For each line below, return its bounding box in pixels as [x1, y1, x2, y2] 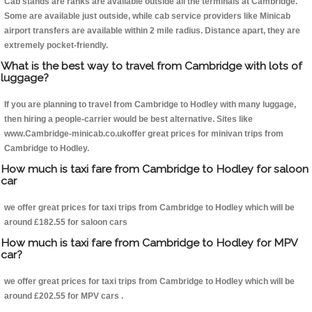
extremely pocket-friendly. [4, 40, 108, 51]
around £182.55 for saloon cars [4, 217, 127, 228]
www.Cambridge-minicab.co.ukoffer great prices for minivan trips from [4, 129, 283, 139]
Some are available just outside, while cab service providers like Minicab [4, 11, 290, 22]
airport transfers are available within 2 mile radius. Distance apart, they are [4, 26, 300, 36]
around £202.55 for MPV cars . [4, 291, 123, 302]
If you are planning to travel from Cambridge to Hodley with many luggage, [4, 100, 296, 110]
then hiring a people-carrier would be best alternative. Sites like [4, 114, 253, 125]
